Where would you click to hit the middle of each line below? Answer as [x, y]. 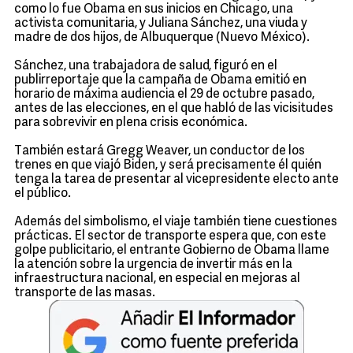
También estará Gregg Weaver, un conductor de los [160, 151]
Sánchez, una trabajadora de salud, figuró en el [146, 66]
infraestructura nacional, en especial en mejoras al [157, 279]
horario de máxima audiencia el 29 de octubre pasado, [164, 95]
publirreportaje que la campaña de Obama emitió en [160, 80]
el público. [43, 194]
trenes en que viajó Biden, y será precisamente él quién [168, 165]
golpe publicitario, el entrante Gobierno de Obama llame [172, 251]
